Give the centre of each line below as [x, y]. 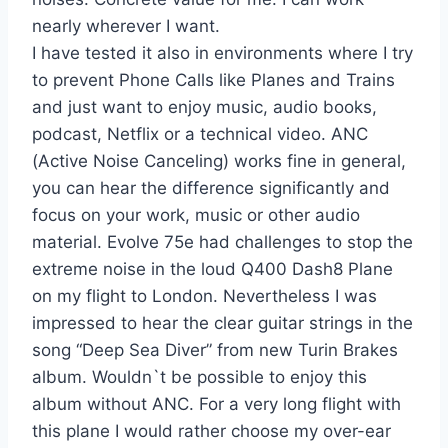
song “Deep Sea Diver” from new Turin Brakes [215, 350]
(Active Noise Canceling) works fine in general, [219, 161]
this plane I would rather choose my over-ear [211, 431]
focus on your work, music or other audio [196, 215]
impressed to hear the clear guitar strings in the [222, 323]
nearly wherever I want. [126, 26]
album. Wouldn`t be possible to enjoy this [199, 377]
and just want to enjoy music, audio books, [204, 107]
